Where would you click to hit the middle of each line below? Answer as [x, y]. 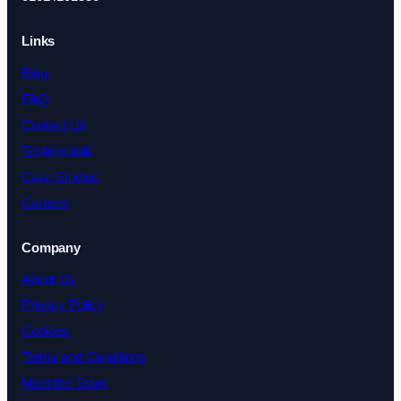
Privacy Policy [63, 306]
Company [51, 247]
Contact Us [54, 125]
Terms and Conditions [84, 358]
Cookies [45, 332]
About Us [48, 280]
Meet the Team [64, 384]
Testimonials [57, 151]
